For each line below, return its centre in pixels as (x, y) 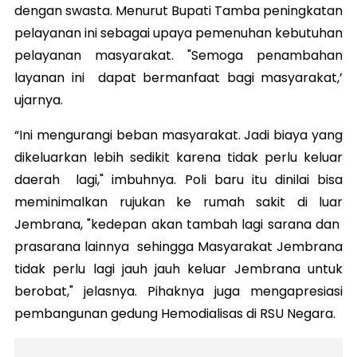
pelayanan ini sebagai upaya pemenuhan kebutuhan (178, 33)
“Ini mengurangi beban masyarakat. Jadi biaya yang (178, 135)
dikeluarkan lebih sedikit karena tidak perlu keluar (178, 157)
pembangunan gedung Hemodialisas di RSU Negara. (175, 313)
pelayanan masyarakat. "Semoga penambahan (178, 55)
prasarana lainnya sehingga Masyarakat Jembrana (178, 246)
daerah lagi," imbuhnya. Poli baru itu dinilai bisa (178, 179)
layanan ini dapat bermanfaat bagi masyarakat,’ (178, 77)
